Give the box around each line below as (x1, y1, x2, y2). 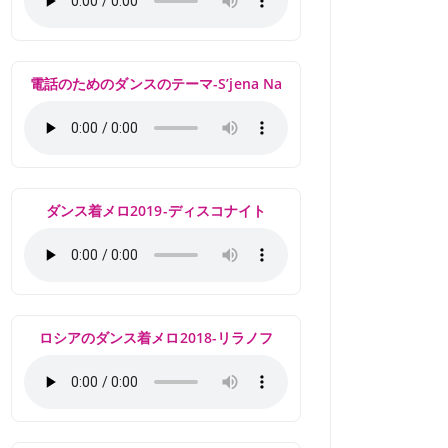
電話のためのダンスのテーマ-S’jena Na (29, 74, 283, 93)
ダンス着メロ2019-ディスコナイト (45, 201, 267, 220)
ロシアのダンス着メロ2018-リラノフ (38, 328, 274, 347)
